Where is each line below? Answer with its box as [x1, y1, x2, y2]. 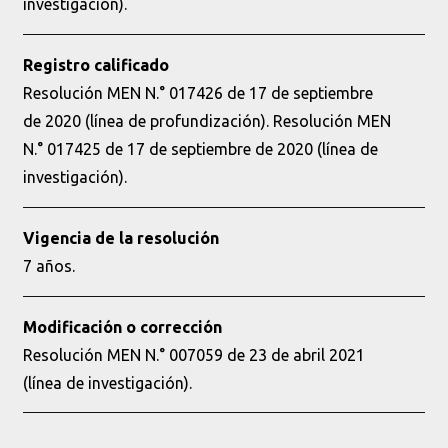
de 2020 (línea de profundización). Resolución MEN [22, 112, 391, 131]
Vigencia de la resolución [22, 229, 219, 248]
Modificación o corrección [22, 318, 222, 337]
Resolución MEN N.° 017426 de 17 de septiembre [22, 84, 373, 103]
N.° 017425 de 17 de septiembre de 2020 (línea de [22, 140, 378, 159]
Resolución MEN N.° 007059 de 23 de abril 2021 [22, 346, 365, 365]
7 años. [22, 257, 75, 276]
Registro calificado [22, 56, 169, 75]
